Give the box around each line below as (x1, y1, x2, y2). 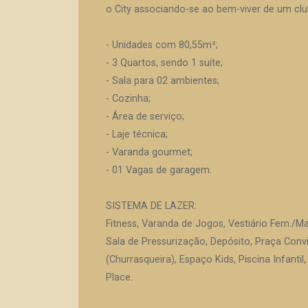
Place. (106, 272, 133, 283)
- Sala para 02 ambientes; (106, 75, 219, 87)
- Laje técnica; (106, 129, 168, 140)
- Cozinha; (106, 93, 151, 104)
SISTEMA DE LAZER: (106, 200, 197, 212)
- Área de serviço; (106, 111, 184, 122)
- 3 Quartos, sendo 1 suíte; (106, 57, 223, 69)
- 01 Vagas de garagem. (106, 164, 212, 176)
